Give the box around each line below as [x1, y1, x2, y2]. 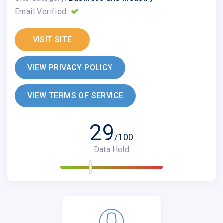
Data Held [93, 144, 130, 154]
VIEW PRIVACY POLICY [27, 62, 113, 72]
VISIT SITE [32, 34, 72, 44]
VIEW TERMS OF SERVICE [27, 90, 124, 100]
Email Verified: [15, 6, 68, 16]
